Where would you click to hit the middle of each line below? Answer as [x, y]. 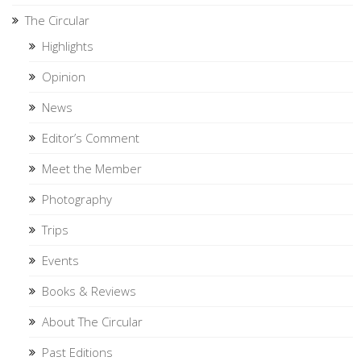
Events [60, 260]
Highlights [68, 46]
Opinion [64, 76]
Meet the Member [92, 168]
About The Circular [92, 321]
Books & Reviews [89, 290]
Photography [77, 199]
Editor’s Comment [91, 137]
